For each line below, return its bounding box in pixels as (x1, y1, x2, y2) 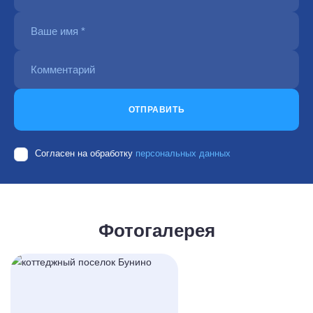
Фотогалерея (98, 220, 215, 242)
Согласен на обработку (35, 148, 136, 159)
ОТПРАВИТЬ (128, 105, 185, 115)
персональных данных (136, 148, 231, 159)
